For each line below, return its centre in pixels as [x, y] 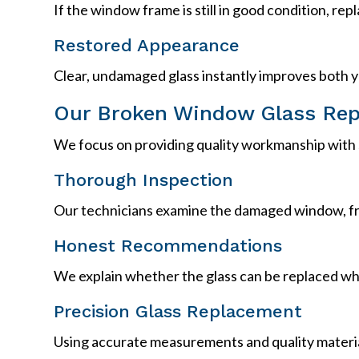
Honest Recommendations [168, 245]
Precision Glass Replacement [178, 311]
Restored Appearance [147, 45]
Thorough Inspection [144, 179]
